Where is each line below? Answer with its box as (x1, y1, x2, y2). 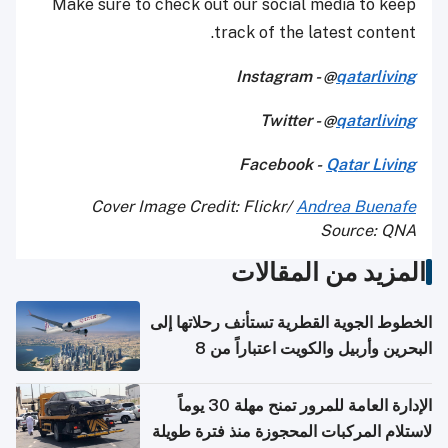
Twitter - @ (260, 110, 336, 130)
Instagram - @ (236, 66, 336, 86)
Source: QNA (320, 220, 416, 240)
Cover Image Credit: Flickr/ (91, 196, 296, 216)
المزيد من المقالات (231, 256, 426, 287)
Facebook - (239, 154, 326, 174)
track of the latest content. (214, 22, 416, 42)
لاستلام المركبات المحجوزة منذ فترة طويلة (152, 421, 432, 441)
